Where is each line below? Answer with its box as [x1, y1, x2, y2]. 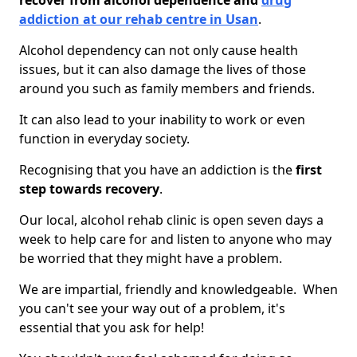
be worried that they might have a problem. [19, 249, 285, 267]
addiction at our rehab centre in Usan [19, 10, 258, 28]
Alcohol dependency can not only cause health [19, 41, 298, 59]
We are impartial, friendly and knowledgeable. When [19, 280, 338, 298]
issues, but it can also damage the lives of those [19, 61, 306, 78]
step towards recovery [19, 180, 159, 198]
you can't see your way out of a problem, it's [19, 300, 285, 317]
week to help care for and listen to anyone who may [19, 230, 331, 248]
